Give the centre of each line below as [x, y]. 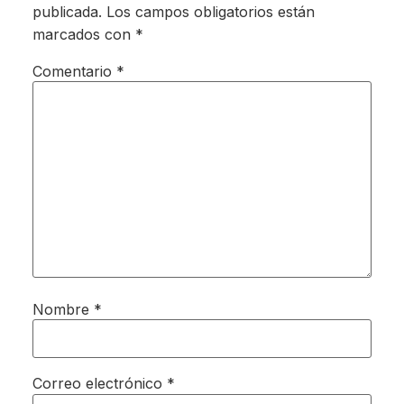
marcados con [83, 34]
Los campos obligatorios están [210, 11]
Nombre [63, 309]
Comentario [74, 71]
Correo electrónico [99, 384]
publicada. [67, 11]
